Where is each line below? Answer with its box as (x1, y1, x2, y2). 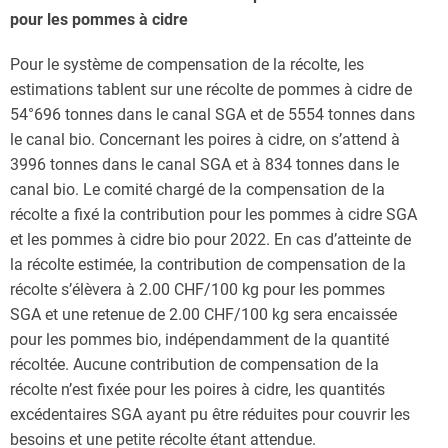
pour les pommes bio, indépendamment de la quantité (10, 330, 389, 349)
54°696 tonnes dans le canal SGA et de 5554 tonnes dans (10, 105, 415, 124)
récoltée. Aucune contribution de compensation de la (10, 355, 379, 374)
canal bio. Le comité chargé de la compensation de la (10, 180, 385, 199)
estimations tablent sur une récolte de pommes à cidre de (10, 80, 412, 99)
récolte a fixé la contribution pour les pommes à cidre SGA (10, 205, 417, 224)
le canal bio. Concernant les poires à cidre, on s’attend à (10, 130, 400, 149)
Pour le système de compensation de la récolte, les (10, 55, 364, 74)
